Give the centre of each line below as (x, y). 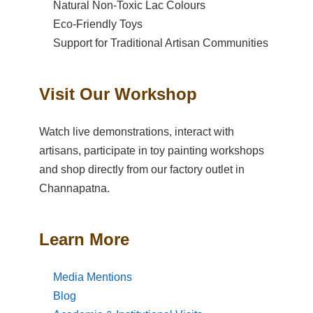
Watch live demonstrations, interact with (137, 131)
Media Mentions (93, 277)
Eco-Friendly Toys (98, 24)
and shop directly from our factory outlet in (142, 169)
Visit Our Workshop (118, 94)
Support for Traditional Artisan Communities (161, 43)
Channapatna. (74, 188)
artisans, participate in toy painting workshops (152, 150)
